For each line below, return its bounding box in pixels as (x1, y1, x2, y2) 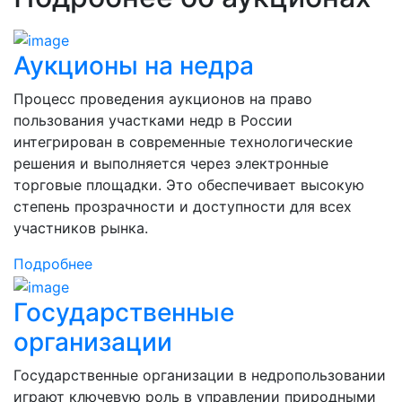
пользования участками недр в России (13, 111, 293, 130)
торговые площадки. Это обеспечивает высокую (13, 176, 364, 195)
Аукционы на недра (13, 50, 254, 82)
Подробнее (13, 255, 92, 274)
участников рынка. (13, 219, 148, 238)
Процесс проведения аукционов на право (13, 90, 312, 109)
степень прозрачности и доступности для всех (13, 197, 352, 216)
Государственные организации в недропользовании (13, 365, 386, 384)
